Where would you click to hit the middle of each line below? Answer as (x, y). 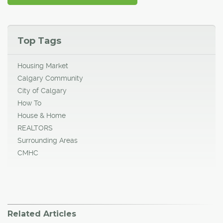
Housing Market (43, 65)
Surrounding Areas (48, 140)
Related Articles (42, 214)
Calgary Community (50, 78)
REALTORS (35, 128)
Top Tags (39, 41)
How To (29, 103)
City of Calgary (42, 90)
